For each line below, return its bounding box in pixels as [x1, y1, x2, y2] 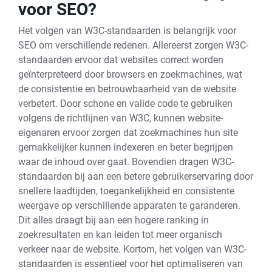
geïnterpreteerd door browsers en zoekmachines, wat [18, 69, 242, 80]
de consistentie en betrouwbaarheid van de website [18, 83, 236, 95]
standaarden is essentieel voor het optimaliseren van [18, 258, 243, 270]
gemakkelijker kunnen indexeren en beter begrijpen [18, 141, 233, 153]
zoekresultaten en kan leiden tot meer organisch [18, 229, 222, 240]
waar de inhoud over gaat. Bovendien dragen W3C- [18, 156, 234, 168]
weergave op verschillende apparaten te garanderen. [18, 200, 240, 211]
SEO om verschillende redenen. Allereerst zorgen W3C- [18, 39, 248, 51]
